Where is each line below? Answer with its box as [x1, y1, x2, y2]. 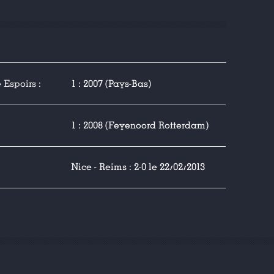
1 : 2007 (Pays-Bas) [71, 78, 151, 90]
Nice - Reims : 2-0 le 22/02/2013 [71, 161, 205, 173]
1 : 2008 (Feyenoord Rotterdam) [71, 119, 209, 131]
